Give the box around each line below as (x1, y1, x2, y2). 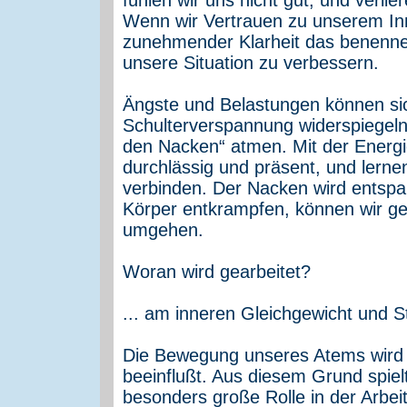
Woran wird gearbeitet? (123, 261, 311, 282)
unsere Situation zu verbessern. (123, 52, 379, 73)
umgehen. (123, 219, 203, 240)
